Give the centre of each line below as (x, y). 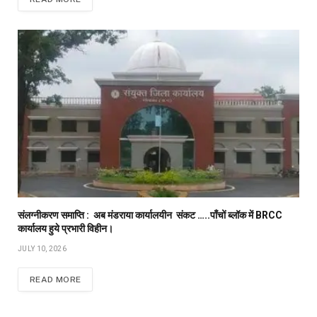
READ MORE (56, 280)
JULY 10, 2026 (42, 249)
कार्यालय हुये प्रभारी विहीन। (65, 229)
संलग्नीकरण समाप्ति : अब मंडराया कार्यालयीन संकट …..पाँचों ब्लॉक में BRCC (150, 215)
